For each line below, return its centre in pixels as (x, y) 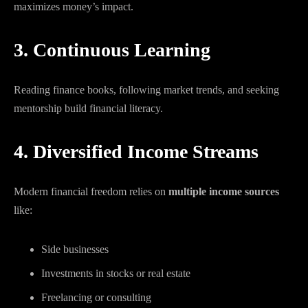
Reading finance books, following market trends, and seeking (146, 90)
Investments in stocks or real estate (116, 273)
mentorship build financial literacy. (88, 108)
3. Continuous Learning (112, 50)
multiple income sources (224, 191)
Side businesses (75, 249)
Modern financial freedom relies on (91, 191)
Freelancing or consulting (96, 297)
